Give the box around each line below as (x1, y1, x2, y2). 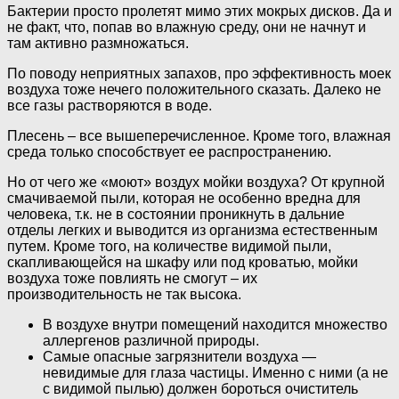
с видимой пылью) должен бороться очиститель (43, 380, 358, 396)
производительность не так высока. (7, 286, 241, 302)
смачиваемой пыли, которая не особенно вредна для (7, 190, 361, 206)
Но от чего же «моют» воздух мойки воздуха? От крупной (7, 174, 385, 190)
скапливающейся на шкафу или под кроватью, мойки (7, 254, 358, 270)
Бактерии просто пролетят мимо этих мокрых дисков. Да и (7, 3, 392, 19)
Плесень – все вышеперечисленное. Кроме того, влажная (7, 127, 391, 143)
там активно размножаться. (7, 35, 189, 51)
